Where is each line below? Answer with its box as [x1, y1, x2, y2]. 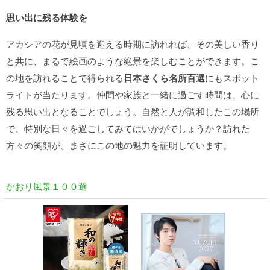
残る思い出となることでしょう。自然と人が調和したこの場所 [6, 105, 259, 118]
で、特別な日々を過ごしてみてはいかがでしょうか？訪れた [6, 122, 250, 134]
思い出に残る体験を [6, 11, 87, 24]
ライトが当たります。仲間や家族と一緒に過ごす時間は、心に [6, 88, 259, 101]
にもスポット [205, 71, 259, 84]
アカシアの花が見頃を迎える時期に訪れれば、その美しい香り [6, 37, 259, 50]
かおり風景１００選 [6, 180, 87, 192]
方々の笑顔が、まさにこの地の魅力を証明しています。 [6, 139, 232, 151]
